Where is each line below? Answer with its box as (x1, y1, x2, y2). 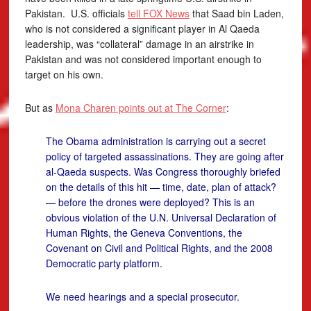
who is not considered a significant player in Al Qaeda (24, 22, 260, 35)
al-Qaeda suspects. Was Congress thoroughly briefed (45, 165, 280, 178)
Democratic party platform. (45, 256, 162, 270)
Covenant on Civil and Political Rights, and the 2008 (45, 241, 273, 255)
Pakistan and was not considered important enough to (24, 52, 262, 66)
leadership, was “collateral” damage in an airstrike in (24, 37, 254, 51)
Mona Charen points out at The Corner (55, 101, 226, 115)
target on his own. (24, 67, 103, 81)
